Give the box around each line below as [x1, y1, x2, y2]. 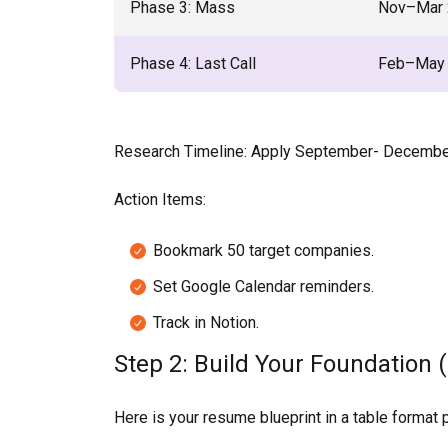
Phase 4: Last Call [130, 54, 256, 73]
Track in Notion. [153, 313, 259, 332]
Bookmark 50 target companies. [153, 241, 374, 260]
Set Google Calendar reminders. [153, 277, 374, 296]
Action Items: [114, 190, 206, 209]
